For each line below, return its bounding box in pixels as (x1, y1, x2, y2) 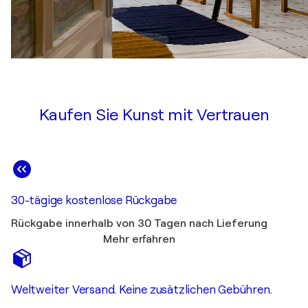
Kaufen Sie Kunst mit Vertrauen (38, 105, 269, 125)
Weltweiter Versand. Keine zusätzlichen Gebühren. (11, 283, 272, 297)
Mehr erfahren (103, 233, 175, 246)
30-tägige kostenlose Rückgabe (11, 194, 177, 208)
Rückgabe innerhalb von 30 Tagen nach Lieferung (11, 217, 267, 230)
